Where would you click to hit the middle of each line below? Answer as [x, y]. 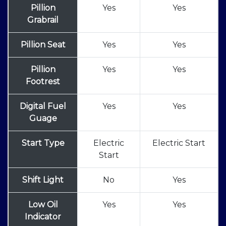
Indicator [43, 217]
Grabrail [43, 20]
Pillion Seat [43, 45]
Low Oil [43, 205]
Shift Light [43, 180]
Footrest [43, 82]
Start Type [43, 143]
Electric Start [179, 143]
